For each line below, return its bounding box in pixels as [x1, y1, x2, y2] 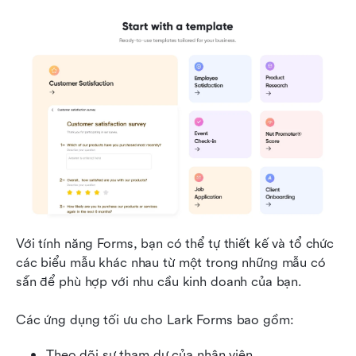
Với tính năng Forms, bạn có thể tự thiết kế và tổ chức [16, 236, 335, 252]
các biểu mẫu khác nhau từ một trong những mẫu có [16, 255, 326, 271]
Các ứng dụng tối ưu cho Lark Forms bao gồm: [16, 312, 294, 328]
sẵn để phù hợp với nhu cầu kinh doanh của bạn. [16, 274, 303, 290]
